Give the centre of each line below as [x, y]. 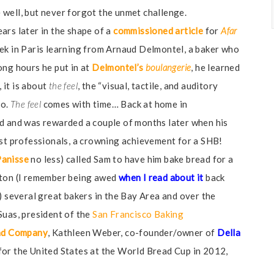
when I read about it [161, 177]
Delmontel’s [119, 67]
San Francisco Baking [138, 214]
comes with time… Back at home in [114, 104]
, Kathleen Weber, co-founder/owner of [133, 232]
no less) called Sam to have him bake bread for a [131, 159]
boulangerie [168, 67]
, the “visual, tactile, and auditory [148, 86]
